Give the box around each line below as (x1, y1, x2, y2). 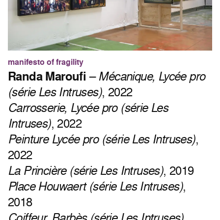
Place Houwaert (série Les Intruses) (8, 178, 183, 194)
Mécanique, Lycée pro (98, 68, 205, 84)
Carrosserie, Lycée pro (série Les (8, 99, 168, 116)
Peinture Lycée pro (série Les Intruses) (8, 131, 195, 147)
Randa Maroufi (8, 68, 86, 85)
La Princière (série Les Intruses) (8, 162, 164, 179)
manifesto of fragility (8, 56, 83, 68)
